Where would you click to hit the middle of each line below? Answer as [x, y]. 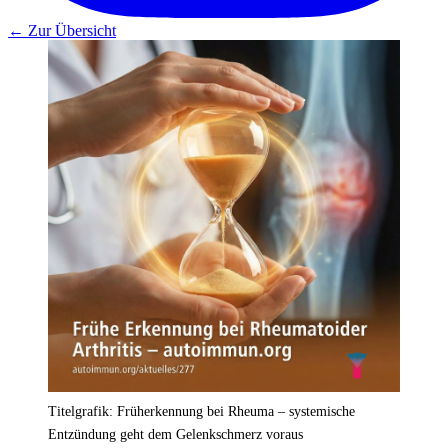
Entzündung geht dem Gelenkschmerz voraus [175, 434]
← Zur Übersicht [62, 30]
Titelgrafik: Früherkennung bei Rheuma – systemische [201, 411]
